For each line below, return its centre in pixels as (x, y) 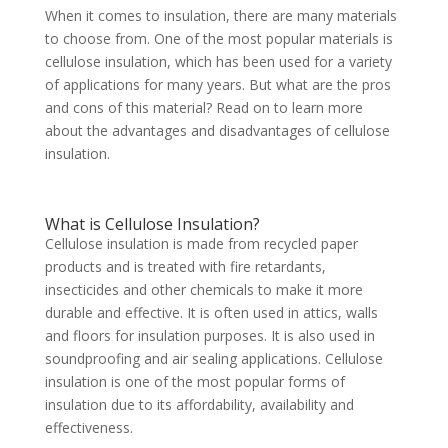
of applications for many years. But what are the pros (217, 85)
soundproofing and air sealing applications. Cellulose (213, 359)
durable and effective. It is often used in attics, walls (211, 313)
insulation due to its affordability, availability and (199, 405)
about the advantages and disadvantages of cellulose (217, 131)
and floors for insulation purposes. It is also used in (209, 336)
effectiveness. (90, 428)
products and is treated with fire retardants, (185, 267)
